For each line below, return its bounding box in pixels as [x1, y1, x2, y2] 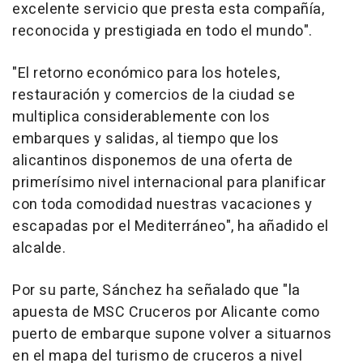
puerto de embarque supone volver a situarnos [12, 323, 331, 346]
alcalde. [12, 237, 66, 260]
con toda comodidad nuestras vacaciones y [12, 194, 312, 216]
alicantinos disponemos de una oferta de [12, 150, 293, 173]
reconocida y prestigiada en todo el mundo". [12, 20, 313, 43]
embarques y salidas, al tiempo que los [12, 128, 279, 151]
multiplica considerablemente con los [12, 106, 270, 129]
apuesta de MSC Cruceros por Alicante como [12, 301, 320, 324]
